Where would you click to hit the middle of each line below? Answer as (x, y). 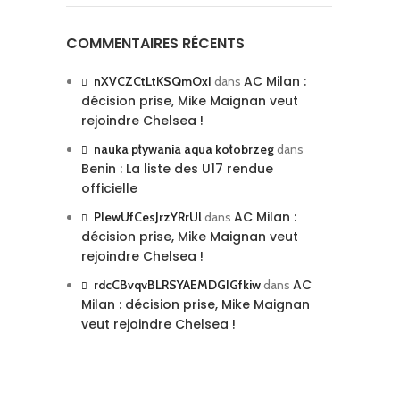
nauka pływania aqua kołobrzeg (184, 149)
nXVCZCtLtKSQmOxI (153, 81)
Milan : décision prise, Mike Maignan (196, 304)
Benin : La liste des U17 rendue (177, 169)
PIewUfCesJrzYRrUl (148, 217)
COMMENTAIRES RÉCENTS (155, 43)
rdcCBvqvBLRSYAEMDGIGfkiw (177, 285)
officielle (109, 188)
